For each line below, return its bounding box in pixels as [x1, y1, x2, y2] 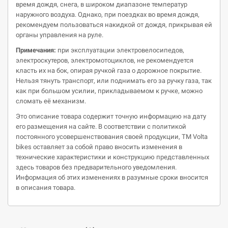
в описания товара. [16, 184, 75, 191]
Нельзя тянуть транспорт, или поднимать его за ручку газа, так [16, 77, 212, 84]
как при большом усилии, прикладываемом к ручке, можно [16, 87, 203, 95]
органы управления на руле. [16, 31, 103, 39]
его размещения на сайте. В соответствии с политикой [16, 123, 186, 130]
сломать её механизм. [16, 97, 86, 105]
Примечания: [16, 46, 56, 54]
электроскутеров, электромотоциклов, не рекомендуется [16, 56, 193, 64]
